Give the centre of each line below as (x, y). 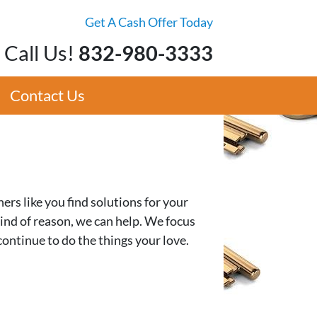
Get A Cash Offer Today (149, 22)
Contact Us (48, 95)
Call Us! (39, 53)
